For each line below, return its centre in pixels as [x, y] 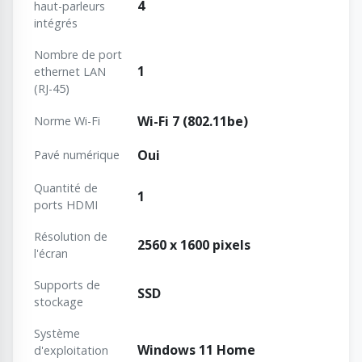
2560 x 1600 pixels [194, 245]
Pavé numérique [77, 155]
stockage [59, 302]
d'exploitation [71, 351]
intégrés [56, 23]
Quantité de [66, 188]
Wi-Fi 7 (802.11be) [193, 122]
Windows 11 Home [196, 350]
